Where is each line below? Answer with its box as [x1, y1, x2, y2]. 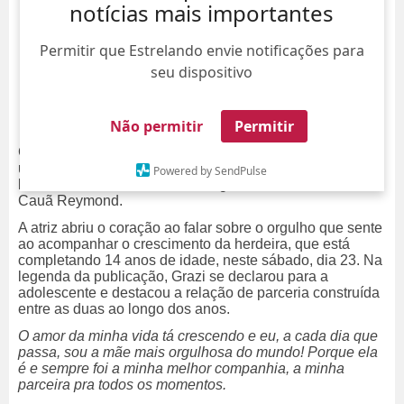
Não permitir [109, 115, 203, 136]
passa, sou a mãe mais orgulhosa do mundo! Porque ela [18, 344, 378, 361]
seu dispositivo [151, 61, 253, 82]
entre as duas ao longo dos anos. [18, 301, 234, 317]
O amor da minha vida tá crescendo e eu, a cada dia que [18, 328, 378, 344]
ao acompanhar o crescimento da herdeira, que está [18, 236, 350, 252]
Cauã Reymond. [18, 193, 126, 209]
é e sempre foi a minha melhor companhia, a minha [18, 361, 344, 377]
